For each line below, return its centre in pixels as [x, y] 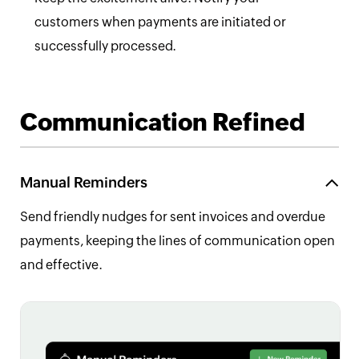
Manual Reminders [84, 183]
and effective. [61, 265]
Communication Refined [163, 123]
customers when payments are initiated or [160, 22]
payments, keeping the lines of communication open [177, 241]
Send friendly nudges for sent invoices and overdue [173, 217]
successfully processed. [105, 46]
